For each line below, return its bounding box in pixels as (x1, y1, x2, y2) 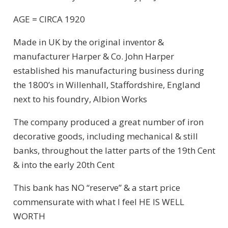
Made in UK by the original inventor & (13, 36, 164, 48)
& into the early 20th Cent (13, 158, 115, 170)
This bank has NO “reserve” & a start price (13, 181, 180, 193)
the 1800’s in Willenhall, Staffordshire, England (13, 78, 201, 91)
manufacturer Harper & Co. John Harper (13, 50, 174, 62)
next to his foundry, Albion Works (13, 93, 147, 105)
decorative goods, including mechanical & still (13, 130, 198, 142)
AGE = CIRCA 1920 (13, 13, 85, 25)
